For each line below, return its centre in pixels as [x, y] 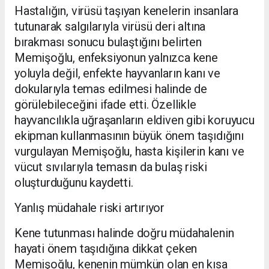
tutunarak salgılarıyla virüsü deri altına [110, 26]
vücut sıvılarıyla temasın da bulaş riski [111, 167]
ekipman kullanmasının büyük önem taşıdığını [129, 135]
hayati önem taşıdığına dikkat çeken [106, 248]
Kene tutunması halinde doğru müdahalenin [124, 233]
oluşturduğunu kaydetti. [74, 182]
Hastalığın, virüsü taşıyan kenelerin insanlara [127, 11]
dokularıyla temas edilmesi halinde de [111, 89]
